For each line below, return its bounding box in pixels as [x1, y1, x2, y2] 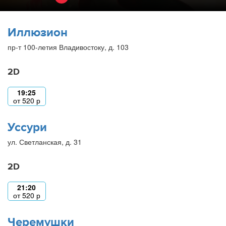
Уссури [8, 119, 47, 135]
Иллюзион [8, 24, 68, 40]
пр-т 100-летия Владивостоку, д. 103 [8, 41, 129, 52]
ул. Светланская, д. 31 [8, 136, 82, 147]
